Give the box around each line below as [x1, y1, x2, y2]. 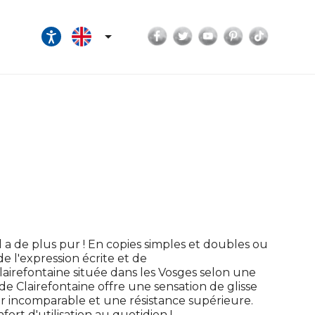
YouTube [219, 25, 273, 39]
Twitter [194, 25, 236, 39]
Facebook [169, 25, 225, 39]
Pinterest [245, 25, 297, 39]
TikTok [270, 25, 308, 39]
